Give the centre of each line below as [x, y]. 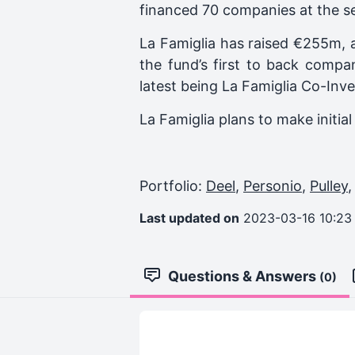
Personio [273, 186]
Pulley [329, 186]
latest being [181, 86]
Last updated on [189, 218]
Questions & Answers [244, 276]
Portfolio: [173, 186]
